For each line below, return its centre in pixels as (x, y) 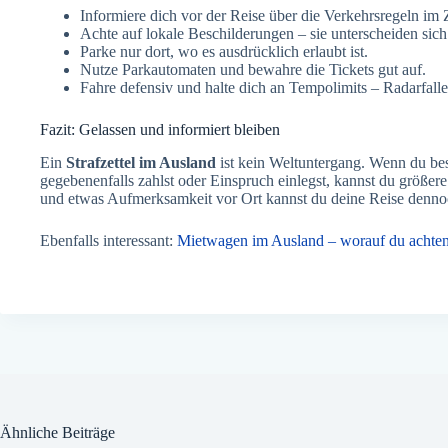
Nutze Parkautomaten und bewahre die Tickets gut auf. (253, 70)
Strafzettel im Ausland (141, 163)
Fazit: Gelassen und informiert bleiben (160, 130)
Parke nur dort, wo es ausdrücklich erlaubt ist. (224, 52)
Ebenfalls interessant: (108, 241)
